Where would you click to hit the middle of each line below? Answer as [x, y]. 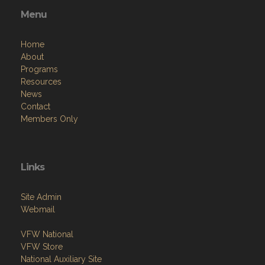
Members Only [49, 119]
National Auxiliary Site [61, 259]
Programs [39, 69]
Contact [35, 106]
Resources [41, 82]
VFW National [47, 234]
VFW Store [42, 247]
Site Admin [41, 197]
